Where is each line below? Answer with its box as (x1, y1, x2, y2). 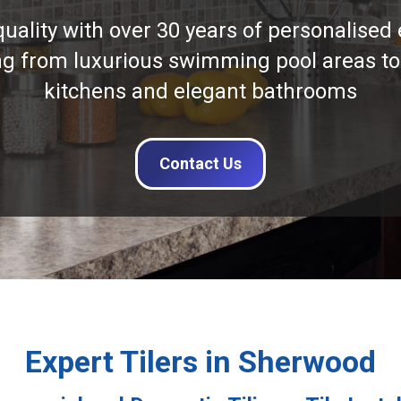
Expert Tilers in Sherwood (25, 344, 376, 380)
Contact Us (159, 154, 242, 173)
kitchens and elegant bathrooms (44, 79, 357, 104)
